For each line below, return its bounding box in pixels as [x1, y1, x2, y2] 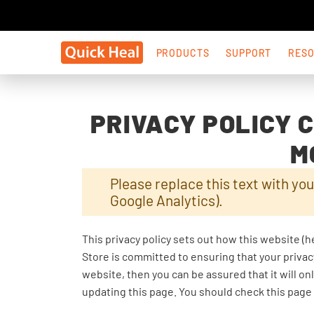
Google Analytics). [110, 191, 223, 209]
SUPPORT [226, 46, 272, 59]
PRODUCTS [156, 46, 210, 59]
